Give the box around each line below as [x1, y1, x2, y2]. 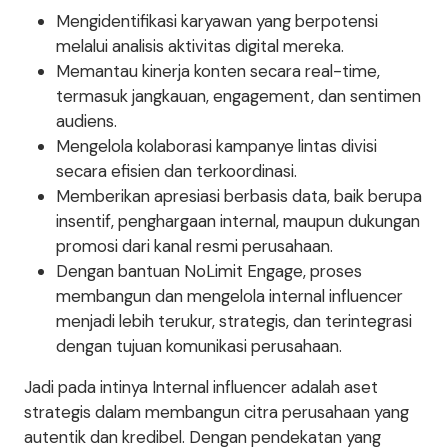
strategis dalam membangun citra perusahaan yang [24, 401, 409, 423]
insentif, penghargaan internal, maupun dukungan [56, 210, 420, 232]
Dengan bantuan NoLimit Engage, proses [56, 260, 362, 282]
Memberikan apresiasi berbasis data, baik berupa [56, 185, 422, 207]
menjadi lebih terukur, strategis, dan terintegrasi [56, 310, 412, 332]
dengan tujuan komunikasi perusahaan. [56, 335, 342, 357]
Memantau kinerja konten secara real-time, [56, 60, 380, 82]
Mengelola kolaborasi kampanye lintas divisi [56, 135, 377, 157]
